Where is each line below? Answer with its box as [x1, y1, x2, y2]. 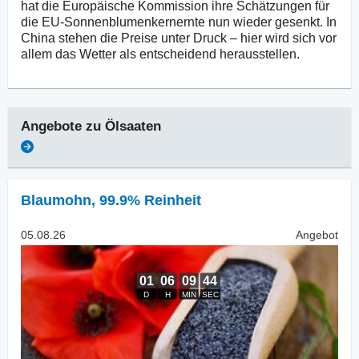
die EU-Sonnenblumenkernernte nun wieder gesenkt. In [21, 15, 337, 30]
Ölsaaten [105, 119, 161, 135]
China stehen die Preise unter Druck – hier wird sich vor [21, 31, 337, 46]
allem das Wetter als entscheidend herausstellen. [21, 47, 300, 62]
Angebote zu [21, 119, 105, 135]
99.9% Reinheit [99, 192, 201, 209]
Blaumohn [21, 192, 91, 209]
